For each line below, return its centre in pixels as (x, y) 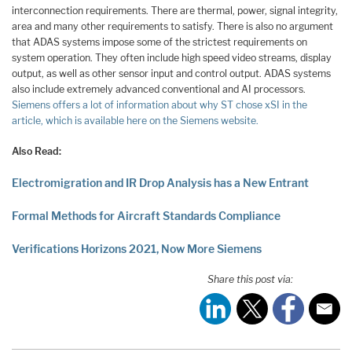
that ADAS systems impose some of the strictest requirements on (159, 42)
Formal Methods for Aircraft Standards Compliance (146, 216)
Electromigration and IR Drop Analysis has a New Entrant (160, 183)
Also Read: (37, 151)
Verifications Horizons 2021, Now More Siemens (137, 248)
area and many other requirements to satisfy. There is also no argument (172, 27)
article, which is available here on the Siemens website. (135, 121)
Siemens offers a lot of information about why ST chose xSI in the (159, 105)
